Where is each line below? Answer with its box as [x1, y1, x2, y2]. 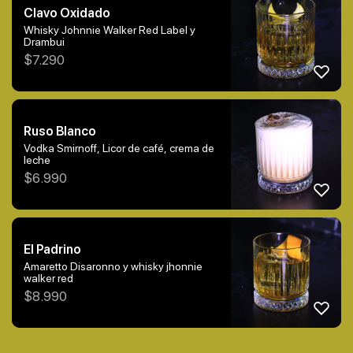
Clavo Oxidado [24, 5, 110, 20]
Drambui [24, 35, 65, 48]
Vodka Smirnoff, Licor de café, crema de [24, 141, 214, 154]
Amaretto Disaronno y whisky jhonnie [24, 259, 203, 273]
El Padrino [24, 241, 81, 257]
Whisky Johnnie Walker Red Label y [24, 23, 195, 36]
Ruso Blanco [24, 123, 96, 139]
